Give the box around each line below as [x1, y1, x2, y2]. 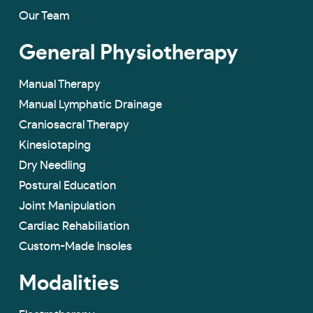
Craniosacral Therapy [19, 119, 129, 131]
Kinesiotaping [19, 139, 91, 152]
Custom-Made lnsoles [19, 240, 132, 253]
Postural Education [19, 180, 116, 192]
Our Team [19, 10, 69, 22]
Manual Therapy [19, 78, 100, 91]
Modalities [19, 273, 119, 295]
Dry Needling [19, 159, 86, 172]
